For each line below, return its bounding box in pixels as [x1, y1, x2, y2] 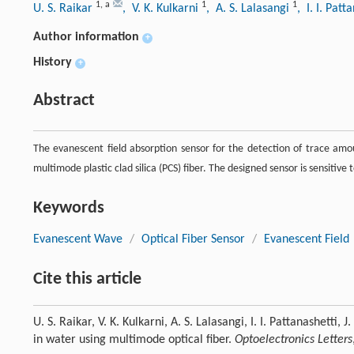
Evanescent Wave [33, 233, 122, 247]
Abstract [33, 92, 95, 111]
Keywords [33, 199, 104, 218]
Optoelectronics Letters [235, 333, 352, 347]
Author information [33, 31, 139, 44]
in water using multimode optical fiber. [33, 333, 235, 347]
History [33, 56, 72, 70]
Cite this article [33, 270, 141, 289]
